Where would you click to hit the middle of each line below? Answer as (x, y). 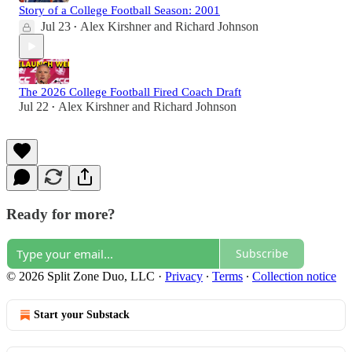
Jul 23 (56, 27)
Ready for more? (61, 214)
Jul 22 (34, 107)
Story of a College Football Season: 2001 (119, 11)
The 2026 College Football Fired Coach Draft (130, 92)
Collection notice (294, 276)
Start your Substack (82, 314)
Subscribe (262, 254)
